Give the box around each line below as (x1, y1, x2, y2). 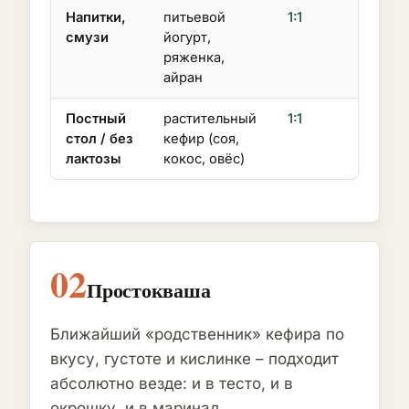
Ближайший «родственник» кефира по (50, 325, 344, 344)
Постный (66, 110, 126, 128)
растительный (163, 110, 257, 128)
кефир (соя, (163, 131, 239, 148)
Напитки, (66, 9, 126, 26)
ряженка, (163, 49, 225, 67)
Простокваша (87, 275, 211, 306)
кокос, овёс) (163, 151, 245, 168)
